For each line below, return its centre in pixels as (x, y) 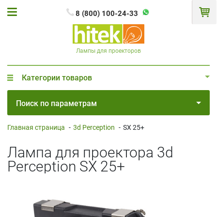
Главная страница (36, 127)
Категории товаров (57, 77)
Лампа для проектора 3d (90, 152)
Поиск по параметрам (56, 103)
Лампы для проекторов (108, 51)
